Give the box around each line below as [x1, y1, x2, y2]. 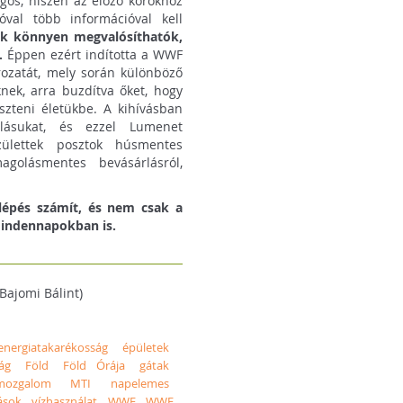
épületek [122, 338, 170, 355]
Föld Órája [62, 356, 125, 373]
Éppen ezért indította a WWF [2, 45, 183, 63]
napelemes [111, 374, 169, 391]
